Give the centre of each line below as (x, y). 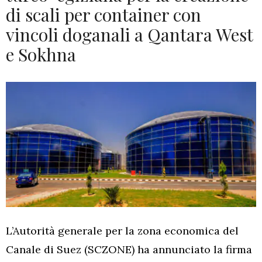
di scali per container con (104, 15)
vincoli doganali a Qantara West (129, 35)
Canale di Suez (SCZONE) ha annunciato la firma (129, 249)
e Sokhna (41, 54)
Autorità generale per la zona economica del (126, 231)
